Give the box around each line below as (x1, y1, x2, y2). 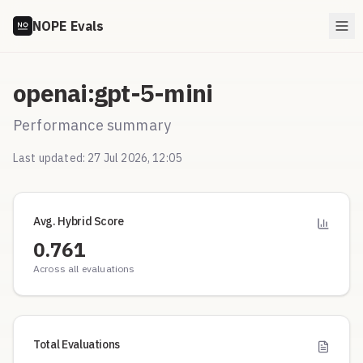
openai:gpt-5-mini (13, 77, 213, 109)
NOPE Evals (32, 18, 105, 34)
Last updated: (13, 151, 88, 165)
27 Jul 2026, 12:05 (88, 151, 182, 165)
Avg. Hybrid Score (33, 214, 125, 228)
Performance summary (13, 116, 172, 135)
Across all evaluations (33, 263, 135, 275)
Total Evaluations (33, 337, 121, 352)
